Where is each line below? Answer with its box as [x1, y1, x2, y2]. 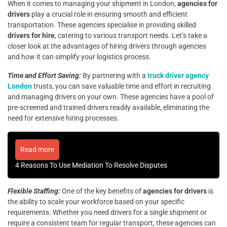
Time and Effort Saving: [8, 71, 81, 80]
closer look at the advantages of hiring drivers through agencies [8, 42, 206, 51]
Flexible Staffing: [8, 187, 60, 196]
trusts [32, 82, 52, 91]
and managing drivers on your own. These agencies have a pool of [8, 93, 214, 101]
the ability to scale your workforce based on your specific [8, 198, 184, 206]
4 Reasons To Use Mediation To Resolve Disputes [15, 161, 167, 170]
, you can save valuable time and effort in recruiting [52, 82, 211, 91]
